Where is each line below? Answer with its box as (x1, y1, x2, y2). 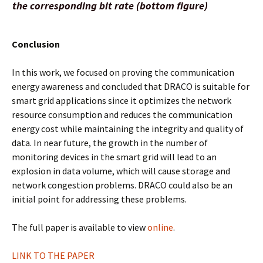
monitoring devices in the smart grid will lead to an (12, 151, 217, 163)
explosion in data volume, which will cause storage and (12, 165, 230, 177)
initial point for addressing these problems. (12, 193, 187, 205)
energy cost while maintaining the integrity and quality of (12, 123, 244, 134)
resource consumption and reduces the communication (12, 109, 232, 120)
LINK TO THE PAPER (12, 249, 95, 261)
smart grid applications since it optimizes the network (12, 95, 231, 106)
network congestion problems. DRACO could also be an (12, 179, 232, 191)
